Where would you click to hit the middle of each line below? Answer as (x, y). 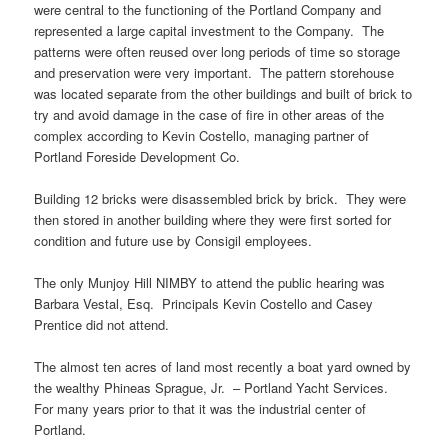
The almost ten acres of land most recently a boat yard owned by (223, 367)
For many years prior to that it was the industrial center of (200, 409)
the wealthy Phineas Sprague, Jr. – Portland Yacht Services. (213, 388)
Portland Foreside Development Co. (137, 156)
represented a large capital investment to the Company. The (209, 30)
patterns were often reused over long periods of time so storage (217, 51)
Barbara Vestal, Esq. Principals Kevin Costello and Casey (204, 304)
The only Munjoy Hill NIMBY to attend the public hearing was (210, 283)
